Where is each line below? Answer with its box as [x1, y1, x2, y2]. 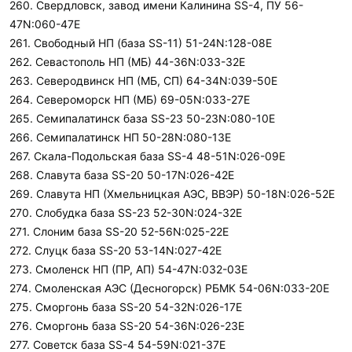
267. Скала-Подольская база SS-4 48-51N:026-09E [9, 149, 285, 163]
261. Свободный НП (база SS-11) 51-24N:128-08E [9, 36, 272, 49]
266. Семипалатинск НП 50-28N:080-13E [9, 130, 231, 144]
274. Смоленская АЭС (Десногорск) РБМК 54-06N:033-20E [9, 281, 329, 295]
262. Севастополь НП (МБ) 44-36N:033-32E [9, 55, 245, 68]
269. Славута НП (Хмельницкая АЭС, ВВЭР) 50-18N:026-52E [9, 187, 335, 200]
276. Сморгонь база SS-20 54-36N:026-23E [9, 319, 244, 332]
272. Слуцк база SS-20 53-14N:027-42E [9, 244, 222, 257]
